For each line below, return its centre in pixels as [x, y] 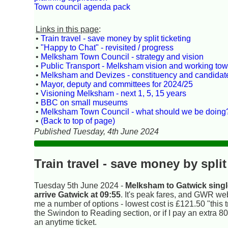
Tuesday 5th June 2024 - [80, 185]
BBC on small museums [84, 102]
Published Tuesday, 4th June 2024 [97, 131]
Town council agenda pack [82, 7]
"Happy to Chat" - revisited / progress [107, 47]
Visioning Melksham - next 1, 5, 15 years [114, 93]
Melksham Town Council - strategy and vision [122, 56]
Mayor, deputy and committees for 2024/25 [117, 84]
